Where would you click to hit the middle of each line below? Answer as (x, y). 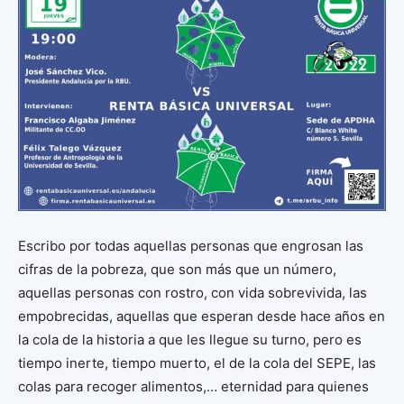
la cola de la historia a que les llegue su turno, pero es (190, 340)
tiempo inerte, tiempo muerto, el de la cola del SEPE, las (197, 363)
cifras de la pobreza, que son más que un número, (177, 270)
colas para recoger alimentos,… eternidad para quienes (193, 387)
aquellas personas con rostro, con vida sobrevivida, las (193, 293)
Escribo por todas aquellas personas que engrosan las (191, 246)
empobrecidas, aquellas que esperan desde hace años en (202, 317)
